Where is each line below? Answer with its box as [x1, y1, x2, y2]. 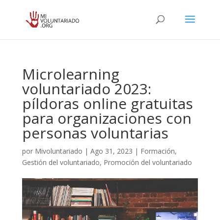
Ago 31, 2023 [90, 146, 133, 156]
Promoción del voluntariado [103, 158, 192, 167]
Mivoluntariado [34, 146, 82, 156]
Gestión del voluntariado [22, 158, 100, 167]
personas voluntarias [22, 123, 168, 143]
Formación [140, 146, 175, 156]
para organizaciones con [22, 108, 192, 128]
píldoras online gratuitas [22, 93, 193, 113]
